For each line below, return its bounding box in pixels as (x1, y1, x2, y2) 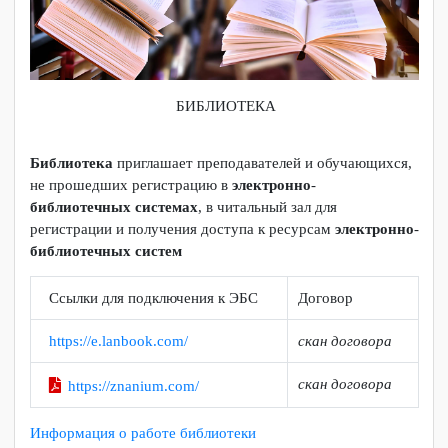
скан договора (313, 420, 418, 439)
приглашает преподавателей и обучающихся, (118, 232, 434, 251)
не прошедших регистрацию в (31, 255, 244, 274)
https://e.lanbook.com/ (51, 420, 199, 439)
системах (141, 278, 208, 297)
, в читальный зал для (207, 278, 355, 297)
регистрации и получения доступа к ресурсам (31, 302, 353, 320)
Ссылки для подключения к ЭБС (43, 374, 281, 393)
